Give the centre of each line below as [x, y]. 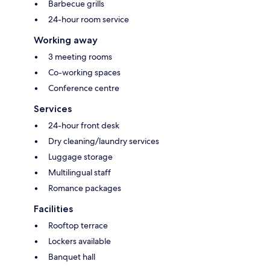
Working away [66, 40]
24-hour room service [89, 20]
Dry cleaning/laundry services [104, 141]
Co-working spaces [84, 73]
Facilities [53, 209]
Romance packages [85, 188]
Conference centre [84, 88]
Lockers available [80, 241]
